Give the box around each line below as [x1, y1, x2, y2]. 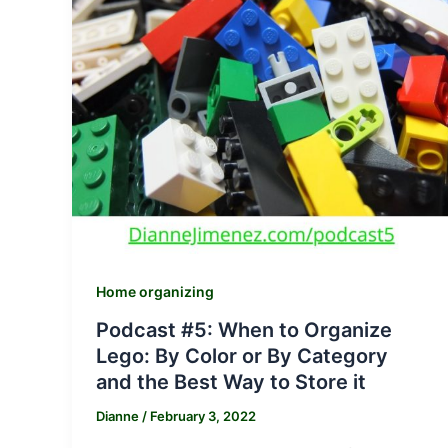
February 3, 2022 [150, 407, 256, 424]
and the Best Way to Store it [96, 369, 366, 394]
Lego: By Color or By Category [96, 343, 388, 368]
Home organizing [96, 283, 214, 301]
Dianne [96, 407, 142, 424]
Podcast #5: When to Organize [96, 317, 392, 342]
